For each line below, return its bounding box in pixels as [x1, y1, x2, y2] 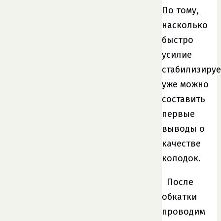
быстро [162, 34, 193, 45]
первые [162, 108, 195, 119]
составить [162, 93, 205, 105]
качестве [162, 138, 201, 149]
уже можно [162, 78, 209, 90]
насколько [162, 19, 208, 31]
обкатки [162, 191, 197, 202]
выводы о [162, 123, 205, 134]
